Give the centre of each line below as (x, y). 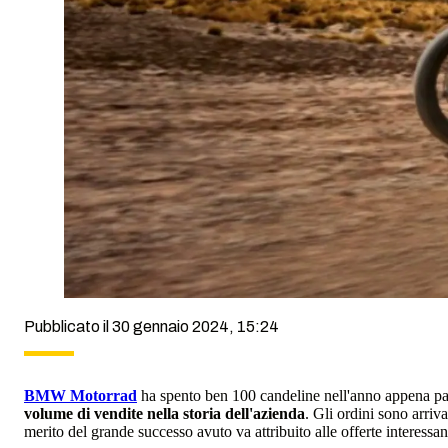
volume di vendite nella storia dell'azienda (164, 414)
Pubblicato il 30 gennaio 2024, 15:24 (151, 327)
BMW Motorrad (80, 396)
